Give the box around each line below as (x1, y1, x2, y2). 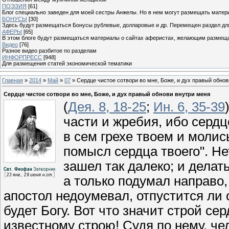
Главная (2, 77, 23, 83)
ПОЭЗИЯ (2, 3, 27, 9)
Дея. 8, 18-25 (68, 100, 146, 114)
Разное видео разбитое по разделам (2, 47, 97, 54)
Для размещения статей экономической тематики (2, 60, 132, 66)
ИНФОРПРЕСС (2, 54, 42, 60)
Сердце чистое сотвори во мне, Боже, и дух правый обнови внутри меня (4, 91, 210, 98)
